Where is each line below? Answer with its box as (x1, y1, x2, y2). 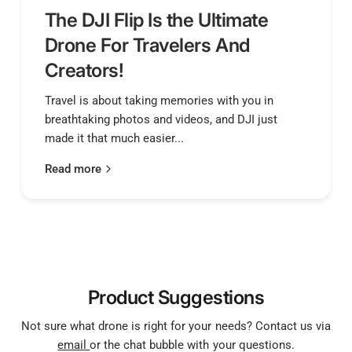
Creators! (44, 58, 124, 82)
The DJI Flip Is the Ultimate (44, 8, 269, 31)
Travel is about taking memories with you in (44, 93, 273, 108)
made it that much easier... (44, 130, 184, 145)
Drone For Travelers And (44, 33, 250, 57)
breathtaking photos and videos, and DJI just (44, 112, 277, 126)
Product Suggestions (87, 285, 265, 309)
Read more (44, 161, 101, 176)
